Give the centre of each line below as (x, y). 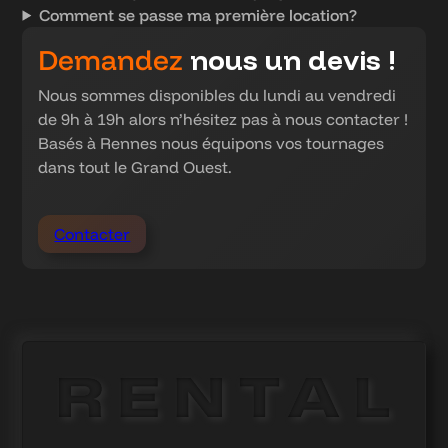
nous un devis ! (293, 59)
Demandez (111, 59)
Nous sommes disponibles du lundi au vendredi (217, 94)
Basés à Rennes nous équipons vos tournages (211, 142)
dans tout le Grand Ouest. (135, 166)
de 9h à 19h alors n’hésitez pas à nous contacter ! (223, 118)
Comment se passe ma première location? (198, 14)
